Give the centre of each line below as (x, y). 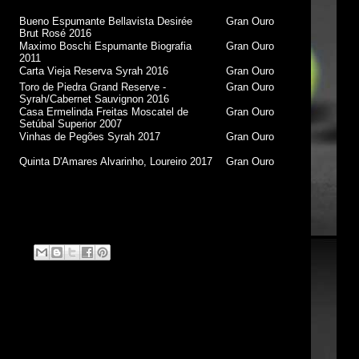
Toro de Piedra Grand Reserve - (93, 87)
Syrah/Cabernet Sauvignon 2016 (95, 99)
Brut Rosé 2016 (56, 33)
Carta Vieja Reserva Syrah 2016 (94, 71)
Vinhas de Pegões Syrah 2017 (90, 137)
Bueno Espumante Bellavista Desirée (106, 21)
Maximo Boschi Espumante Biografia (106, 46)
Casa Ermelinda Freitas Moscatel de (104, 112)
